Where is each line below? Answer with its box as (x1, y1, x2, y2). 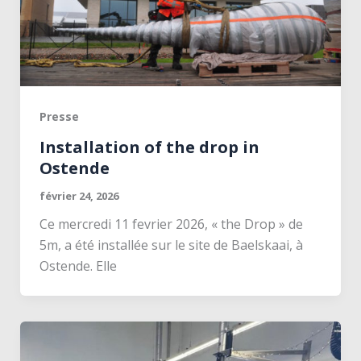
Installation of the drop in (39, 135, 259, 158)
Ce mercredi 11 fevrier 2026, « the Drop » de (39, 214, 303, 233)
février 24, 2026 (39, 188, 118, 203)
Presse (39, 108, 79, 124)
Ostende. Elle (39, 256, 117, 275)
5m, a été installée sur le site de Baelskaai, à (39, 235, 303, 254)
